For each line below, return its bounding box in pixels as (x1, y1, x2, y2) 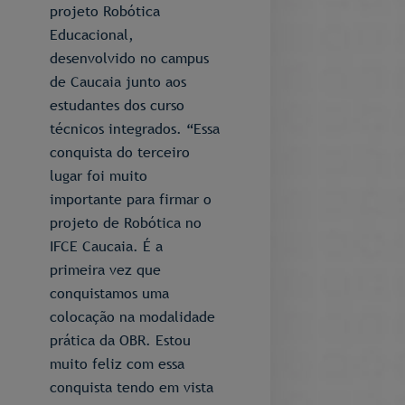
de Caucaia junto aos (50, 71, 186, 91)
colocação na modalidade (50, 306, 215, 326)
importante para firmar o (50, 189, 212, 209)
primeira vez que (50, 259, 161, 279)
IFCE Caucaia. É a (50, 236, 163, 256)
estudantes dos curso (50, 95, 184, 115)
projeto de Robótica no (50, 212, 202, 232)
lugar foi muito (50, 165, 147, 185)
